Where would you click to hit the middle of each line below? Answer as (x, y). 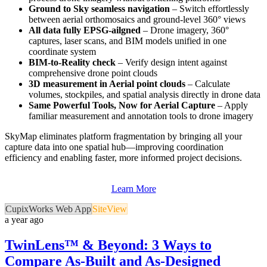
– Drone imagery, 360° (185, 30)
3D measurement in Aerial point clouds (107, 83)
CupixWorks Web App (48, 209)
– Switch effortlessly (209, 8)
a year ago (24, 219)
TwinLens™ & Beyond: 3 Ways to (108, 245)
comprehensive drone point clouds (93, 73)
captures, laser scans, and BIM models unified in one (128, 41)
